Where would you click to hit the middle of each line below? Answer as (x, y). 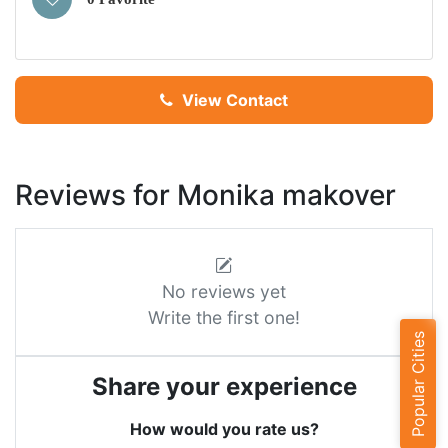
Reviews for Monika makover (205, 195)
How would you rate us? (224, 429)
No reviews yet (224, 291)
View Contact (233, 100)
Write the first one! (224, 317)
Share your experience (224, 386)
